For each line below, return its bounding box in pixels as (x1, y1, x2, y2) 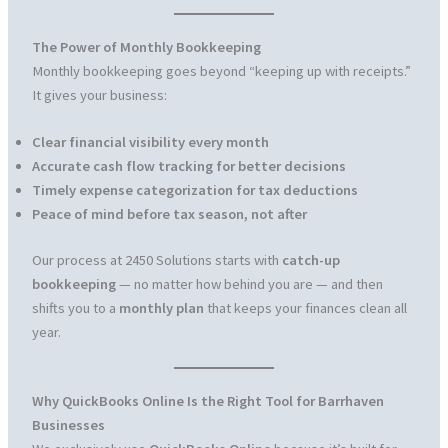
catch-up (281, 250, 340, 269)
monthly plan (118, 298, 204, 317)
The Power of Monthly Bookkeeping (31, 37, 261, 56)
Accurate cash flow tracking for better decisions (31, 157, 346, 176)
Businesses (31, 416, 105, 435)
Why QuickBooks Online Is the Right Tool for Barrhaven (31, 392, 384, 411)
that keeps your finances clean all (203, 298, 407, 317)
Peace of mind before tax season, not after (31, 205, 307, 224)
